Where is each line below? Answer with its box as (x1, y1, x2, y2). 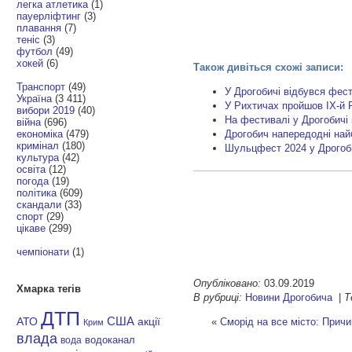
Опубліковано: (193, 277, 262, 289)
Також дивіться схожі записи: (193, 61, 344, 74)
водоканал (85, 335, 136, 346)
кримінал (16, 139, 60, 152)
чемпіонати (16, 245, 70, 258)
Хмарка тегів (16, 283, 82, 295)
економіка (16, 127, 64, 140)
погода (16, 174, 49, 187)
